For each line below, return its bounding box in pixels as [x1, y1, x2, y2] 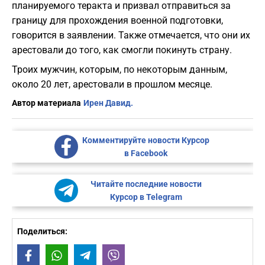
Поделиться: [17, 227, 67, 237]
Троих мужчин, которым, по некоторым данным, [12, 64, 227, 76]
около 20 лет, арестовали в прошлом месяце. [12, 79, 212, 91]
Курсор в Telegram [109, 192, 182, 202]
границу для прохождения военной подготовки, [12, 15, 223, 27]
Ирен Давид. [83, 98, 133, 108]
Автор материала [12, 98, 81, 108]
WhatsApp [67, 251, 106, 261]
